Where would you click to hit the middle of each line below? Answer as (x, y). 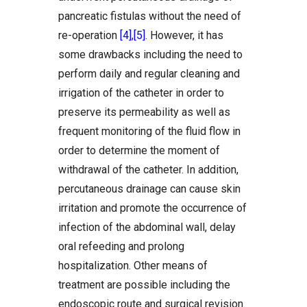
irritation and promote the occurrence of (152, 208)
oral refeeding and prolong (121, 246)
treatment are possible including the (144, 284)
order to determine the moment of (139, 150)
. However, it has (184, 35)
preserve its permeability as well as (144, 112)
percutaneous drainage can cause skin (149, 188)
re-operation (89, 35)
